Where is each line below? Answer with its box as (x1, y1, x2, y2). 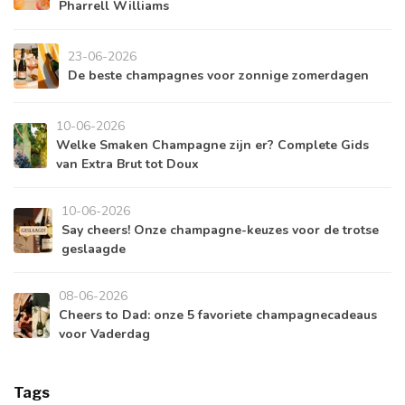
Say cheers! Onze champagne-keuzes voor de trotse (61, 221, 379, 240)
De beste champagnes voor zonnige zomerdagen (68, 67, 369, 85)
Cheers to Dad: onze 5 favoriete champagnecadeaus (59, 306, 378, 325)
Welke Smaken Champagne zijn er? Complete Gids (55, 137, 369, 155)
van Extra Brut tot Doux (55, 155, 199, 174)
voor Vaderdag (59, 325, 151, 344)
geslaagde (61, 240, 126, 259)
